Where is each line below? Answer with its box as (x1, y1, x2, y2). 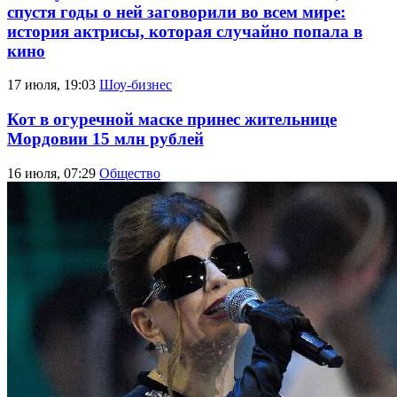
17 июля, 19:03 (7, 77, 96, 93)
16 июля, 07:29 (7, 165, 96, 181)
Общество (99, 165, 160, 181)
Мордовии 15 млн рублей (7, 129, 204, 149)
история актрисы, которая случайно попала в (7, 21, 362, 41)
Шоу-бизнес (99, 77, 172, 93)
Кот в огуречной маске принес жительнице (7, 110, 337, 129)
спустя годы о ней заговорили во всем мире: (7, 2, 346, 21)
